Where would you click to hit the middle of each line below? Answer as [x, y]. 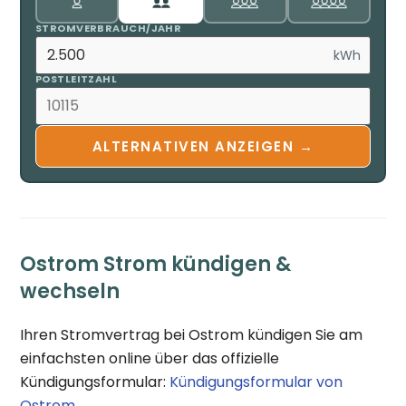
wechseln [70, 291]
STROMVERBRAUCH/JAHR [108, 29]
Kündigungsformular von [256, 382]
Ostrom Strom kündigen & [156, 264]
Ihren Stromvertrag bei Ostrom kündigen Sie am [192, 334]
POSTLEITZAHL [76, 79]
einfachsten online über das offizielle [150, 358]
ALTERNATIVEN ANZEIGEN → [203, 147]
